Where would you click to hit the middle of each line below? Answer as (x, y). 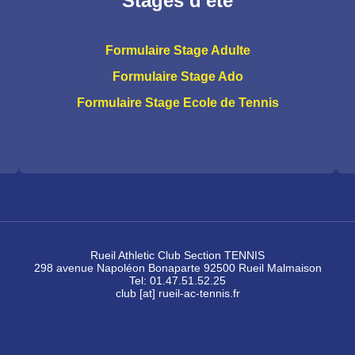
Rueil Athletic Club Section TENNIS (177, 255)
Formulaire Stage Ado (177, 76)
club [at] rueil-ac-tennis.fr (177, 293)
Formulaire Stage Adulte (177, 50)
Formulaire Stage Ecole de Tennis (177, 103)
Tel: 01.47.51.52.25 (177, 281)
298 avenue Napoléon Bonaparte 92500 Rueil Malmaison (177, 268)
